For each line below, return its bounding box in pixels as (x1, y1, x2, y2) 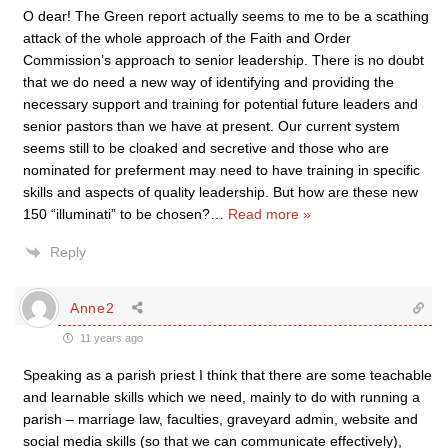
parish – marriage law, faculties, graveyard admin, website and (23, 411, 418, 427)
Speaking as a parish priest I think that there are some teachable (23, 367, 432, 383)
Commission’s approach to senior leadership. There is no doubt (23, 52, 424, 68)
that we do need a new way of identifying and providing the (23, 74, 394, 90)
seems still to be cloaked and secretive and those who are (23, 140, 389, 156)
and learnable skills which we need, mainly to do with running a (23, 389, 420, 405)
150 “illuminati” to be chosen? (23, 206, 210, 222)
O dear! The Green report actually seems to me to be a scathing (23, 8, 429, 24)
